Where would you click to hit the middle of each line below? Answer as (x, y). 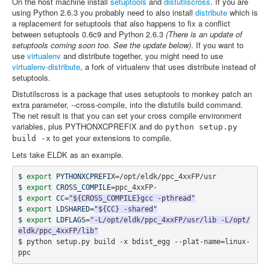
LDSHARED (73, 209)
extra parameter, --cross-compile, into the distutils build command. (127, 104)
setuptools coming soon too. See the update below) (102, 45)
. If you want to (217, 45)
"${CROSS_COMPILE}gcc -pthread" (132, 199)
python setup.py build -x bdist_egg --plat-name (123, 242)
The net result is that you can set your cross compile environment (127, 115)
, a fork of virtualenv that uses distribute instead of (168, 66)
